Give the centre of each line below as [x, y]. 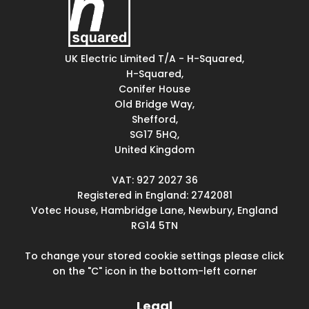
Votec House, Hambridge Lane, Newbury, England [154, 210]
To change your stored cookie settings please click [154, 256]
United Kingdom [154, 149]
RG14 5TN [154, 225]
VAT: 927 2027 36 [154, 180]
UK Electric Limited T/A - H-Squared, [154, 58]
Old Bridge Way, [154, 104]
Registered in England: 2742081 [154, 195]
